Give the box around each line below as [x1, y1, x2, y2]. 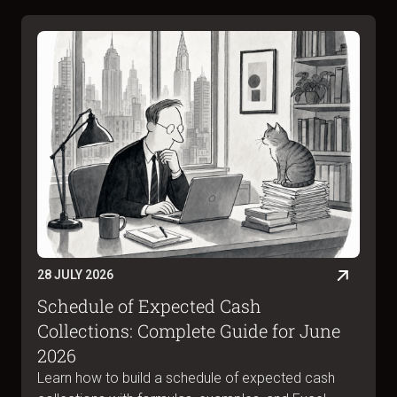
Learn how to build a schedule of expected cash [37, 369, 335, 386]
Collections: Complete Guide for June [37, 318, 340, 342]
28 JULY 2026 [37, 268, 113, 283]
